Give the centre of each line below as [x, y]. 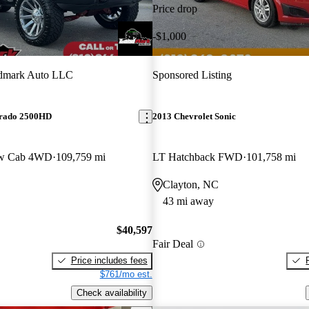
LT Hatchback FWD [197, 157]
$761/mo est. [126, 274]
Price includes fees [109, 260]
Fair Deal [172, 244]
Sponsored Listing [192, 74]
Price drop [175, 8]
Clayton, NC [190, 185]
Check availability [111, 292]
